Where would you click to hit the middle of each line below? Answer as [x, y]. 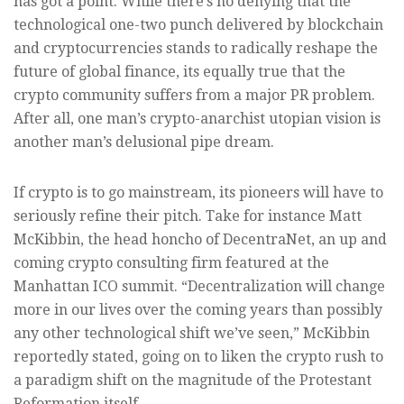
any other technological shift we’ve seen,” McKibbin [192, 334]
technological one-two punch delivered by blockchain [198, 25]
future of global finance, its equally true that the [179, 72]
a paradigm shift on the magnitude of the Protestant [193, 381]
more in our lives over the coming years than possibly [198, 310]
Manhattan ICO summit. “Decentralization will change [199, 287]
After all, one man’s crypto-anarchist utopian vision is [197, 119]
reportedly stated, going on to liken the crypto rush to [198, 357]
